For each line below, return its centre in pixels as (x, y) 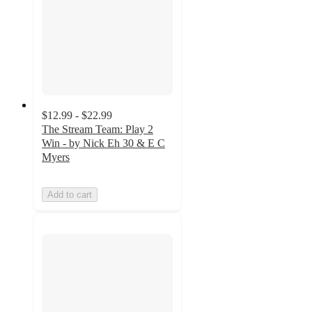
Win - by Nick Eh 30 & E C (103, 143)
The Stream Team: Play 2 (97, 129)
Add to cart (70, 194)
